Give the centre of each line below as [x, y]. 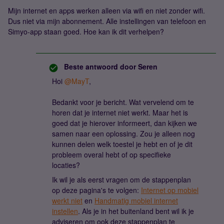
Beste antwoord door [100, 66]
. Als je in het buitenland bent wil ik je [136, 211]
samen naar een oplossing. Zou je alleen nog [123, 133]
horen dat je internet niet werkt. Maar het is [120, 112]
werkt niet [67, 200]
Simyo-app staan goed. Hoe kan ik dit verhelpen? [86, 31]
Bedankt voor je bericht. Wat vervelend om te [123, 102]
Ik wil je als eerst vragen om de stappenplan [121, 179]
